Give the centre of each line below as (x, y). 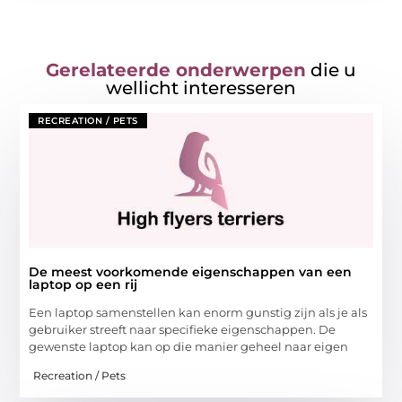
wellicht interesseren (201, 87)
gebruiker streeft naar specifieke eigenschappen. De (183, 329)
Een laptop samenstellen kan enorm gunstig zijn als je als (198, 312)
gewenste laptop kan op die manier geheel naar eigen (189, 346)
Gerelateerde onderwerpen (176, 70)
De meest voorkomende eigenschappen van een (191, 271)
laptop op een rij (83, 284)
